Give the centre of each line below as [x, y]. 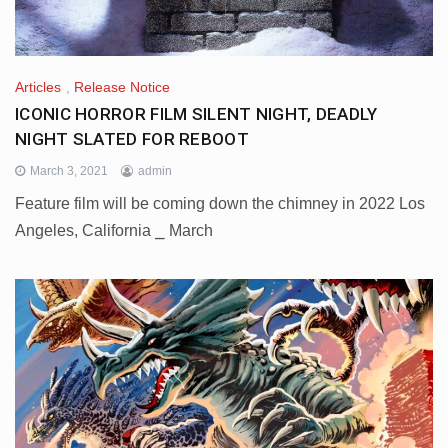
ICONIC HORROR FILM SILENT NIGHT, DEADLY [196, 113]
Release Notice [122, 86]
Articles [38, 86]
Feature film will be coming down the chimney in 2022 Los [220, 203]
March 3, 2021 [69, 170]
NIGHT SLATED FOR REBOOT [132, 138]
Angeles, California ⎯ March [114, 230]
